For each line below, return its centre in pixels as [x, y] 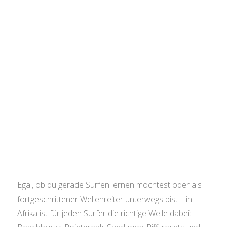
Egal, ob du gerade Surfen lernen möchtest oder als [109, 185]
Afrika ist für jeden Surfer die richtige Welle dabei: [104, 214]
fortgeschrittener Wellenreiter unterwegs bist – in [104, 199]
